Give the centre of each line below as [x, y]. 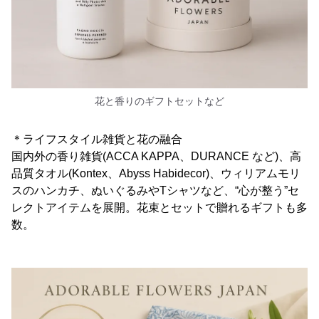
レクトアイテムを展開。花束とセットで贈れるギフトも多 [159, 208]
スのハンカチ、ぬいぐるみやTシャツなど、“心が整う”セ [155, 191]
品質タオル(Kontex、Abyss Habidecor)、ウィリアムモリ [156, 174]
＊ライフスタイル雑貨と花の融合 [97, 140]
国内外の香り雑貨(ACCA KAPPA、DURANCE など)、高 [156, 157]
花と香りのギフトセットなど [159, 101]
